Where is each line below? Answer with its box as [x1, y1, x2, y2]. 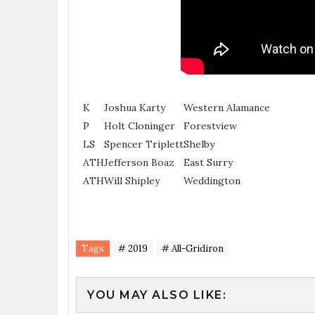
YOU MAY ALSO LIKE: [87, 288, 226, 302]
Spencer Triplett [104, 137, 184, 150]
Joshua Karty [104, 101, 165, 114]
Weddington [184, 174, 240, 187]
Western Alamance [184, 101, 270, 114]
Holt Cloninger [104, 119, 175, 132]
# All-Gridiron [162, 242, 224, 255]
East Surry [184, 155, 233, 169]
